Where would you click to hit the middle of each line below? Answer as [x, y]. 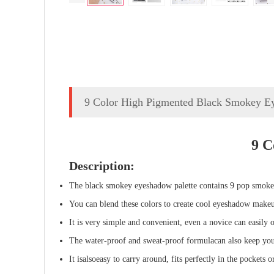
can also [228, 240]
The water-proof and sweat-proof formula [142, 240]
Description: [102, 165]
